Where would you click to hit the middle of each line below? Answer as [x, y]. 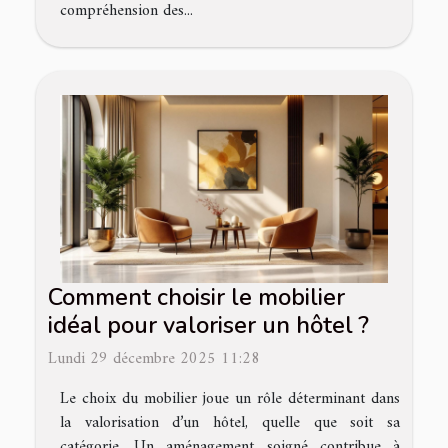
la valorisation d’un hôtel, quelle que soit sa [230, 422]
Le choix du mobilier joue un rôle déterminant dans [230, 398]
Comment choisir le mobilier [196, 296]
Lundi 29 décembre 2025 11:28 [154, 358]
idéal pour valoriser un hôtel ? [208, 324]
